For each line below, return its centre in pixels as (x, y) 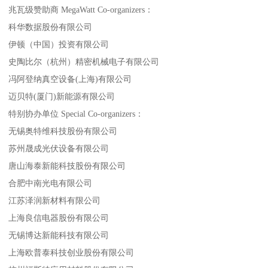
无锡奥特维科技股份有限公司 (63, 131)
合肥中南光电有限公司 (51, 183)
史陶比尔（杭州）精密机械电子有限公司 (84, 61)
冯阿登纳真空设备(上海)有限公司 (70, 79)
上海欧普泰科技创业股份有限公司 (71, 252)
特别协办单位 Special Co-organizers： (76, 113)
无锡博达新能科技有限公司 (59, 235)
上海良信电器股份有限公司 (59, 217)
